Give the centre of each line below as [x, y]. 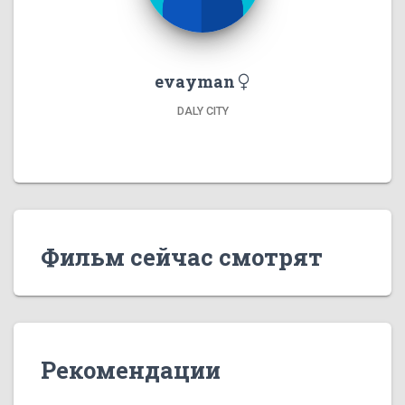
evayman [197, 82]
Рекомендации [131, 370]
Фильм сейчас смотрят [182, 257]
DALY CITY [202, 111]
